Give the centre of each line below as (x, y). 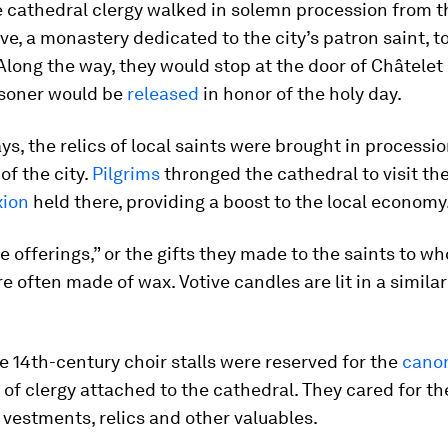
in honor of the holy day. (300, 93)
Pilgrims (126, 173)
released (163, 93)
